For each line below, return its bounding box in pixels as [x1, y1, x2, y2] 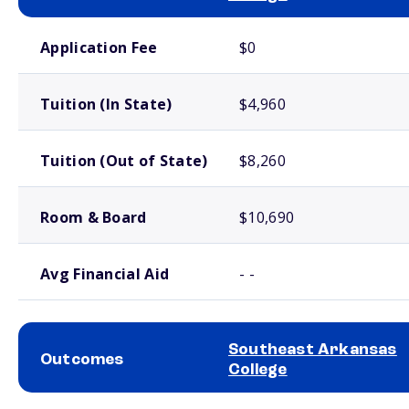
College [228, 362, 288, 378]
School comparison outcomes [18, 395, 145, 404]
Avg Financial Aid [40, 264, 170, 284]
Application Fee [40, 37, 158, 58]
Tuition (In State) [40, 94, 173, 114]
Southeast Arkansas [228, 341, 397, 358]
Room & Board [40, 207, 147, 227]
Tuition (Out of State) [40, 151, 208, 171]
